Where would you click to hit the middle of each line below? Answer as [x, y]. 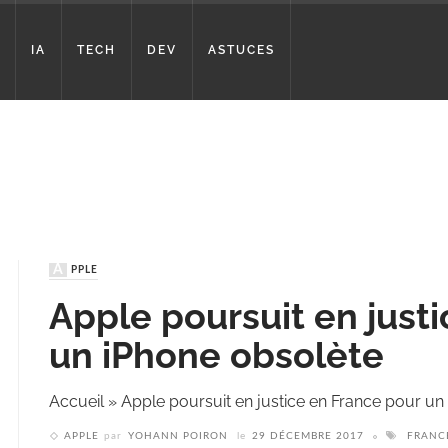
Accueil [76, 402]
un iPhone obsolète [216, 355]
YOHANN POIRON [178, 436]
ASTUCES [241, 50]
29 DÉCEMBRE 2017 [308, 436]
